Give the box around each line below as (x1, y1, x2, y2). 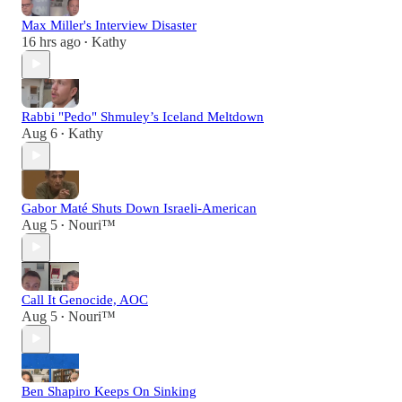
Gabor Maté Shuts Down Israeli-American (22, 200, 257, 215)
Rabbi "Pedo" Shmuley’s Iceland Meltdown (22, 109, 264, 124)
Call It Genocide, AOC (22, 292, 148, 307)
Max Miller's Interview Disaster (22, 17, 197, 32)
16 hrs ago (22, 33, 81, 49)
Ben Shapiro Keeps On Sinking (22, 383, 197, 398)
